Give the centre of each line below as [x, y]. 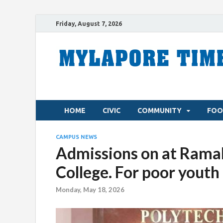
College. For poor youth [138, 172]
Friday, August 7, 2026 [89, 23]
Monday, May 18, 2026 [90, 190]
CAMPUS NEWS [76, 137]
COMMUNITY [160, 110]
